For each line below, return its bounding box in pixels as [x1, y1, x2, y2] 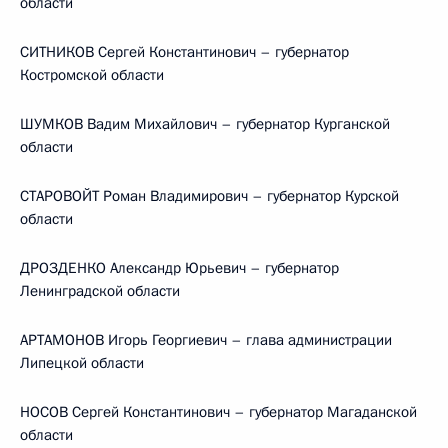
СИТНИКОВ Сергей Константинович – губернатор [20, 42, 349, 62]
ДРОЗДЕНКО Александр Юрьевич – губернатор [20, 258, 339, 278]
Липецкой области [20, 353, 144, 373]
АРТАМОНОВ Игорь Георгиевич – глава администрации [20, 330, 392, 350]
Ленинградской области [20, 281, 180, 301]
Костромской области [20, 65, 164, 85]
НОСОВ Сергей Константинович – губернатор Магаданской [20, 402, 417, 422]
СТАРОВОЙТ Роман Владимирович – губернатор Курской [20, 186, 399, 206]
